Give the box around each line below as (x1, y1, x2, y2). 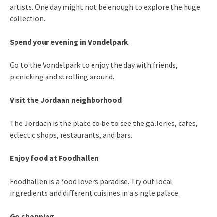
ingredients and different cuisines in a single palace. (10, 187, 180, 198)
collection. (10, 13, 45, 23)
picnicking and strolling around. (10, 71, 114, 81)
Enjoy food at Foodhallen (10, 153, 99, 163)
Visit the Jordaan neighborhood (10, 94, 122, 105)
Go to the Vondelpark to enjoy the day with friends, (10, 60, 178, 70)
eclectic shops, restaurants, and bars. (10, 129, 132, 139)
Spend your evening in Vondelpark (10, 36, 128, 46)
